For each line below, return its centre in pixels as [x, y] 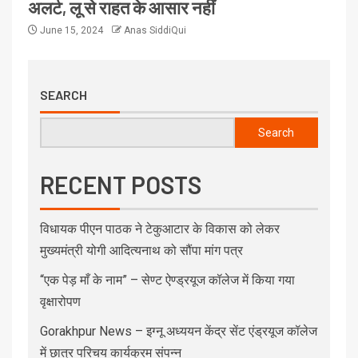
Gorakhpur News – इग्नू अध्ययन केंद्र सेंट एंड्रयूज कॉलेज [179, 331]
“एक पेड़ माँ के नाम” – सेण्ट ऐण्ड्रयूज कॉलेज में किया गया [167, 280]
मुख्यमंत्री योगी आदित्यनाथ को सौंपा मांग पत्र [141, 250]
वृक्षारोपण [60, 301]
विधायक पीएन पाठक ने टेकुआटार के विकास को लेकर [160, 229]
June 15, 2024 [72, 30]
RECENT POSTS [121, 184]
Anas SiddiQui [155, 30]
